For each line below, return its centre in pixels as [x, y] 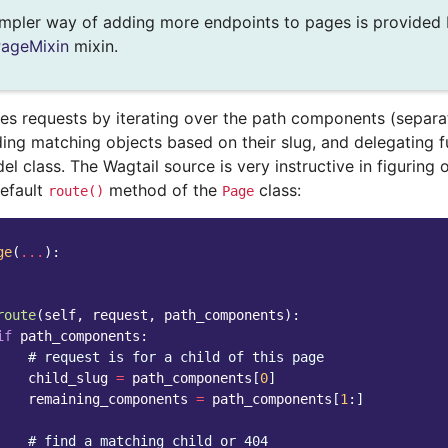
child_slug [68, 378]
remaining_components [108, 399]
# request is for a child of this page [176, 357]
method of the [163, 190]
